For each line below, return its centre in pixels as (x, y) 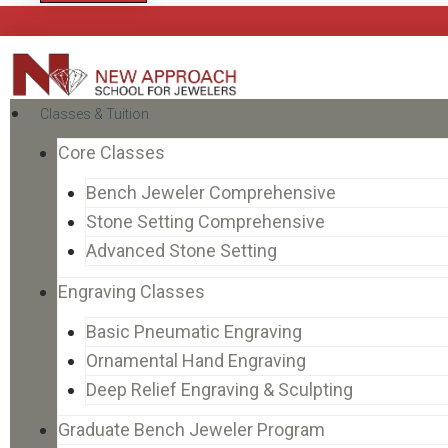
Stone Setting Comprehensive (205, 222)
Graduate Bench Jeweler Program (191, 430)
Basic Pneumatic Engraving (194, 331)
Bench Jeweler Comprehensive (211, 193)
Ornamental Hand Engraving (196, 360)
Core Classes (111, 153)
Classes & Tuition (94, 114)
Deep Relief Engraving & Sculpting (219, 389)
